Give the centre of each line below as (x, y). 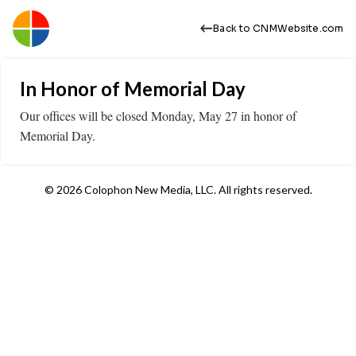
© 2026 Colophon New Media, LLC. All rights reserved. (178, 190)
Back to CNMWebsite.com (278, 28)
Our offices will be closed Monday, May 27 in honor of (158, 116)
